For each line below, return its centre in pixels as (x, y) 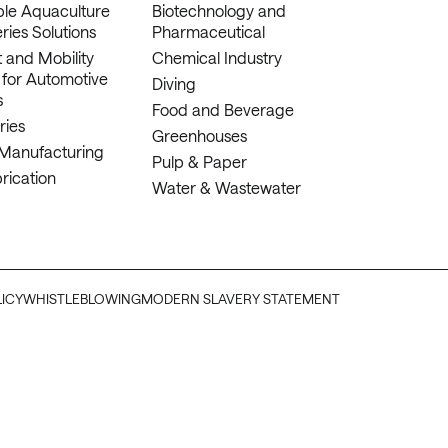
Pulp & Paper (200, 161)
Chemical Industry (217, 57)
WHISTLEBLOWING (82, 299)
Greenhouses (200, 135)
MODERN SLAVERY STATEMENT (241, 299)
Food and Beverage (223, 109)
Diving (174, 83)
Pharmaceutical (209, 31)
